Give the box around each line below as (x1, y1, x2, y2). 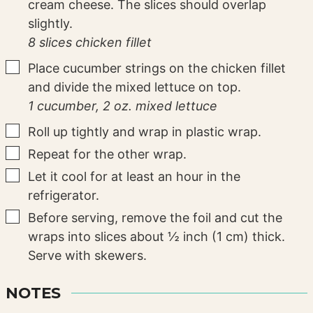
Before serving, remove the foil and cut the (28, 210, 283, 226)
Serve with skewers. (28, 248, 147, 263)
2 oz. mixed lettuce (103, 99, 218, 114)
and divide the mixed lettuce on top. (28, 80, 242, 95)
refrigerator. (28, 188, 100, 203)
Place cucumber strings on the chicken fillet (28, 61, 286, 76)
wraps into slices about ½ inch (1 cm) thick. (28, 229, 286, 245)
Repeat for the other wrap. (28, 147, 187, 162)
